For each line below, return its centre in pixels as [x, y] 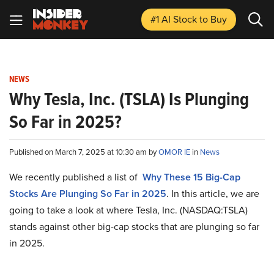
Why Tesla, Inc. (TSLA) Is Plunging [129, 99]
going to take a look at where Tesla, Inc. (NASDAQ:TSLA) [128, 210]
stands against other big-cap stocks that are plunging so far [134, 226]
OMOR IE [175, 152]
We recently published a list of [76, 177]
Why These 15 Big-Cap [191, 177]
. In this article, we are [213, 193]
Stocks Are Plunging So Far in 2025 [88, 194]
